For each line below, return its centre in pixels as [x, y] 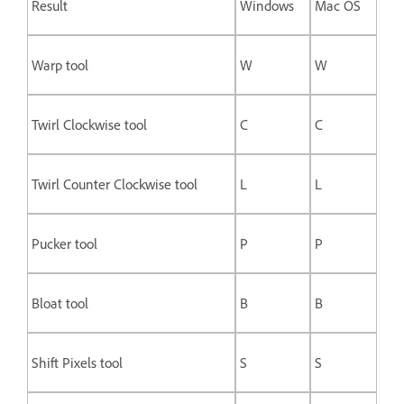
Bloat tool [60, 303]
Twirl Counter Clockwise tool [115, 184]
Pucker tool [64, 243]
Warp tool [60, 64]
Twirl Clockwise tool [89, 124]
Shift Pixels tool [77, 362]
